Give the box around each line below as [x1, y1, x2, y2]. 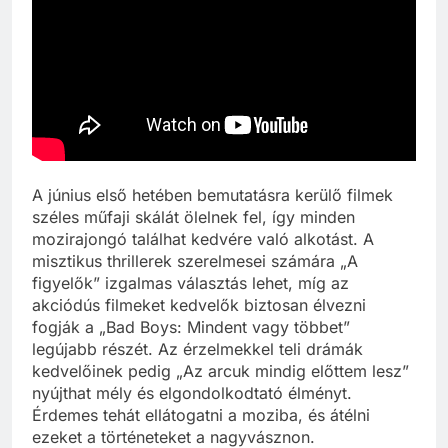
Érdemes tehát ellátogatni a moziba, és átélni [32, 405, 370, 426]
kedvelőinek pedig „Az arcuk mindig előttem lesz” [32, 361, 409, 382]
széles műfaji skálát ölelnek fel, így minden [32, 207, 355, 228]
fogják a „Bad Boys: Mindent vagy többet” [32, 317, 350, 338]
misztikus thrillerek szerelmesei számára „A [32, 251, 358, 272]
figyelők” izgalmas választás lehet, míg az [32, 273, 349, 294]
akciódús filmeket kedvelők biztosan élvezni [32, 295, 366, 316]
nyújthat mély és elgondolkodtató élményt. [32, 383, 352, 404]
